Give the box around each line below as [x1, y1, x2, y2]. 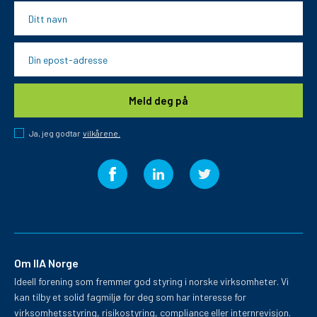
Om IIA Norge [14, 256, 79, 270]
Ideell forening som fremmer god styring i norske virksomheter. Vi [14, 275, 289, 287]
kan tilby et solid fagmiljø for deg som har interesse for [14, 291, 246, 303]
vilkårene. [83, 127, 120, 138]
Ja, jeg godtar [29, 128, 81, 138]
